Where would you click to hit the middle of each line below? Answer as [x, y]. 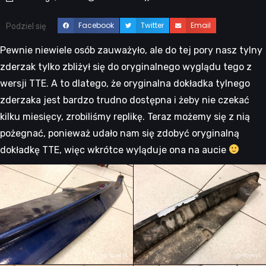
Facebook [96, 25]
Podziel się [26, 26]
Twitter [153, 25]
